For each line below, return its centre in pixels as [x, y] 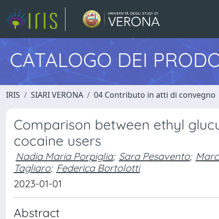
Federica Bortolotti [98, 168]
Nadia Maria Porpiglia [64, 156]
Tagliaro [32, 168]
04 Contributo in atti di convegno [155, 95]
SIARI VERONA [57, 95]
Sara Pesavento [154, 156]
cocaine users [57, 141]
